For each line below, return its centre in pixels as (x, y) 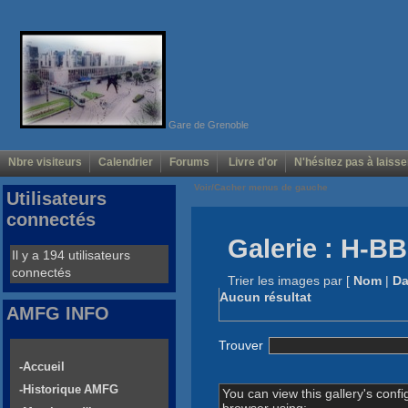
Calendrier (126, 163)
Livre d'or (252, 163)
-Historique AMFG (69, 390)
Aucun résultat (265, 297)
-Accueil (42, 367)
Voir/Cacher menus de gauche (261, 188)
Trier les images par (285, 281)
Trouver (243, 345)
